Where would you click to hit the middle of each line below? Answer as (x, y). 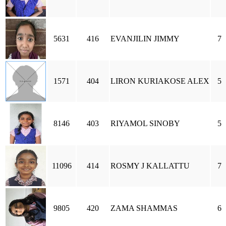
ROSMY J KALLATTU (150, 166)
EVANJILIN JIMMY (145, 39)
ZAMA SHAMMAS (144, 208)
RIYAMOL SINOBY (145, 123)
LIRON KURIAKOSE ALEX (160, 81)
